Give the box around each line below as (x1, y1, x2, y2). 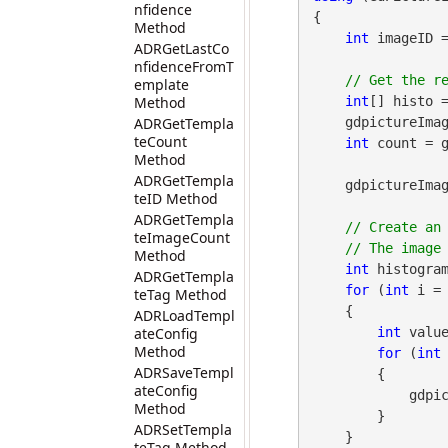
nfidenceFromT (134, 57, 234, 76)
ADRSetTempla (134, 420, 232, 439)
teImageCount (134, 228, 230, 247)
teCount (134, 132, 187, 151)
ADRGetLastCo (134, 39, 229, 58)
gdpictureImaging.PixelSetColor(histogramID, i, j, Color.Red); (312, 387, 409, 403)
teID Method (134, 189, 218, 208)
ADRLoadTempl (134, 306, 235, 325)
